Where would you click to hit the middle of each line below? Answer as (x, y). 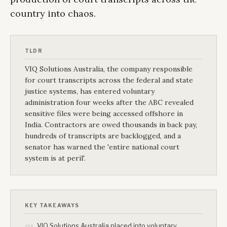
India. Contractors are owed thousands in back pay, (111, 125)
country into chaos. (53, 14)
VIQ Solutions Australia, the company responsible (109, 69)
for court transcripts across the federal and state (109, 80)
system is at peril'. (55, 158)
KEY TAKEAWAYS (52, 205)
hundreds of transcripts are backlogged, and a (103, 136)
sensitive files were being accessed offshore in (104, 114)
